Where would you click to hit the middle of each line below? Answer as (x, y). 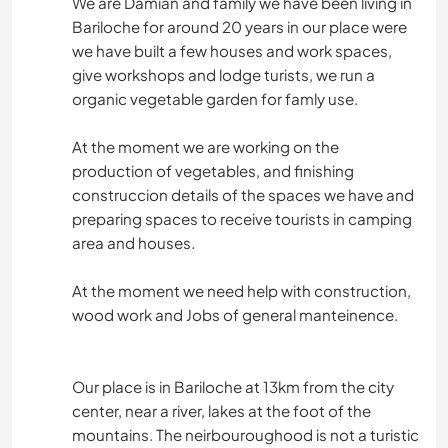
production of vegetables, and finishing (213, 171)
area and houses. (133, 243)
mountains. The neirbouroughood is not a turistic (245, 435)
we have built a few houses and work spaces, (232, 51)
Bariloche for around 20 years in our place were (239, 27)
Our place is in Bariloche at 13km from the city (233, 387)
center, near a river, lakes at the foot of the (221, 411)
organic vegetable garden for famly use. (215, 99)
